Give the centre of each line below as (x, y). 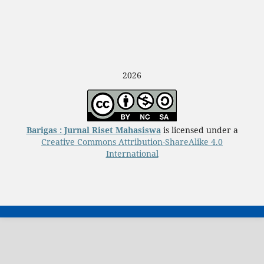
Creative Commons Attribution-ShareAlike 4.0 (132, 142)
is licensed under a (199, 130)
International (132, 154)
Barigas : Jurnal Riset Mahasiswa (93, 130)
